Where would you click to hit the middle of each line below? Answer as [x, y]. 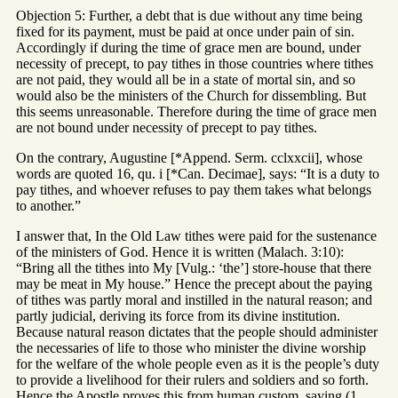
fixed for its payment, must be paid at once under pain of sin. [185, 32]
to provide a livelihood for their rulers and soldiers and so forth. [192, 380]
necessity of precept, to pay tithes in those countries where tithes [195, 64]
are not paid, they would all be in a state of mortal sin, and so [186, 80]
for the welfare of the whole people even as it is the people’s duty [198, 364]
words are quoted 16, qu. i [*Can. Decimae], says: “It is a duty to [198, 174]
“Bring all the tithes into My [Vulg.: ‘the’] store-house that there [194, 268]
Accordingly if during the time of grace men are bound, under [188, 48]
